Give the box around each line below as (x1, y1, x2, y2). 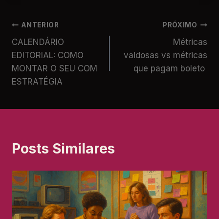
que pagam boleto (133, 63, 207, 73)
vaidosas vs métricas (124, 50, 207, 60)
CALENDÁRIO (12, 37, 64, 47)
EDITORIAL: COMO (12, 50, 84, 60)
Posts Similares (12, 140, 115, 157)
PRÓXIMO (162, 21, 197, 29)
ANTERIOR (22, 21, 59, 29)
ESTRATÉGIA (12, 76, 65, 87)
